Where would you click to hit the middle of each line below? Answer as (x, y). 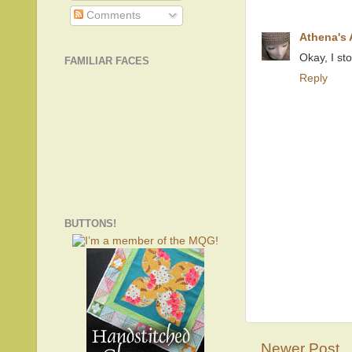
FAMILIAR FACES (107, 61)
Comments (112, 16)
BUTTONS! (90, 223)
